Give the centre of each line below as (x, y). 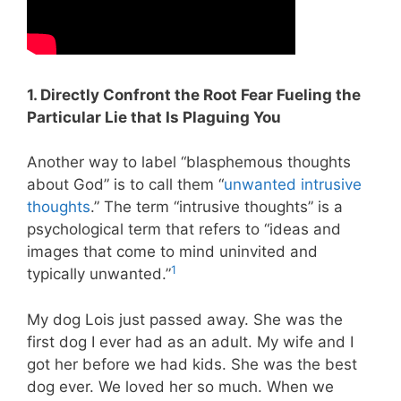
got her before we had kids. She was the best (192, 364)
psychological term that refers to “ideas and (184, 230)
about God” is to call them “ (125, 185)
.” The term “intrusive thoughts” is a (217, 207)
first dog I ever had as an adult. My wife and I (190, 341)
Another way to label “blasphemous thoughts (189, 162)
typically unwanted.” (99, 274)
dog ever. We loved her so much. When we (180, 386)
